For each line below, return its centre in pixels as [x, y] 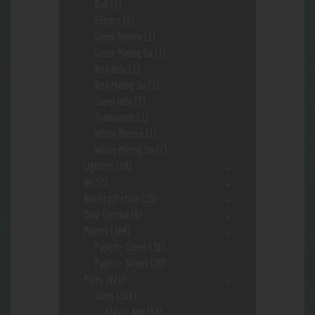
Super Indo [113, 102]
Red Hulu [110, 69]
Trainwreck [115, 118]
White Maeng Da [124, 150]
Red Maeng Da [120, 85]
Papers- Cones [121, 247]
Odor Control [106, 215]
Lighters [99, 166]
